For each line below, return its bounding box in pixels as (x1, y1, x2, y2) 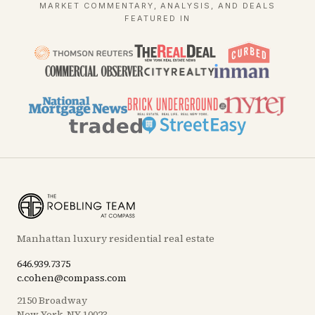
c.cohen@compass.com (17, 270, 127, 285)
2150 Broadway (17, 292, 87, 307)
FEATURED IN (124, 13, 191, 23)
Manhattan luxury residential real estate (17, 231, 214, 245)
